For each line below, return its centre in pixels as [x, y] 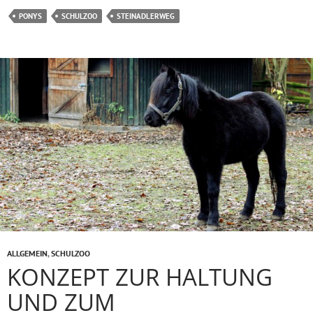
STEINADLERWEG [146, 16]
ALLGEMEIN [27, 254]
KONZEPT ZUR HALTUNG [140, 277]
